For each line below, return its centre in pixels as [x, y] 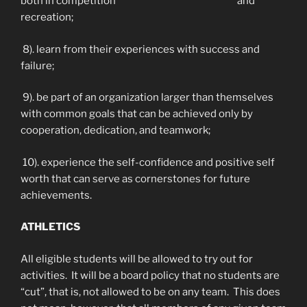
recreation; [47, 17]
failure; [37, 65]
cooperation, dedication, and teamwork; [115, 130]
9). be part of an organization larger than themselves [147, 97]
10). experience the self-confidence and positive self [148, 162]
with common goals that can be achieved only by [137, 114]
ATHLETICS [50, 227]
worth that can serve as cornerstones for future [135, 179]
